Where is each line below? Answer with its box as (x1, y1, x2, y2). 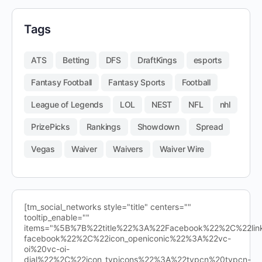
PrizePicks (31, 122, 70, 132)
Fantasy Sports (108, 77, 166, 87)
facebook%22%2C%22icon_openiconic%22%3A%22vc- (24, 233, 231, 243)
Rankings (86, 122, 121, 132)
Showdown (137, 122, 180, 132)
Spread (195, 122, 223, 132)
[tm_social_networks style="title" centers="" (24, 202, 191, 212)
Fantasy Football (31, 77, 92, 87)
